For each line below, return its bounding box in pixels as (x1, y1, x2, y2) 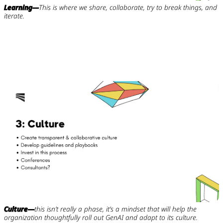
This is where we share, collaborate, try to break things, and (38, 2, 217, 12)
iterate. (3, 10, 24, 20)
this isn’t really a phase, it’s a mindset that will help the (34, 204, 197, 214)
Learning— (3, 2, 39, 12)
